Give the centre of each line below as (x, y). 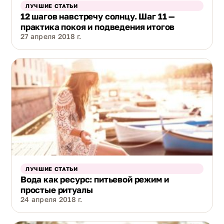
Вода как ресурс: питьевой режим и (95, 179)
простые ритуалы (57, 190)
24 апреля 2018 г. (51, 199)
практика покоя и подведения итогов (98, 26)
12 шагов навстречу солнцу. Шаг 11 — (98, 16)
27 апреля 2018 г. (51, 36)
